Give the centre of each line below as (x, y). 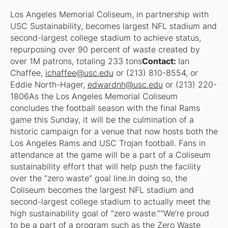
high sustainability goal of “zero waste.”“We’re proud (109, 214)
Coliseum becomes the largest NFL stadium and (102, 190)
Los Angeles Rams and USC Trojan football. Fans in (108, 144)
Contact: (160, 62)
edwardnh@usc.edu (125, 85)
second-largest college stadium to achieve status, (105, 38)
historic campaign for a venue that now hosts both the (114, 132)
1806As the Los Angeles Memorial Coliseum (94, 97)
